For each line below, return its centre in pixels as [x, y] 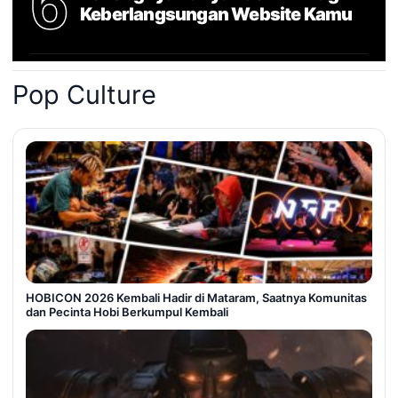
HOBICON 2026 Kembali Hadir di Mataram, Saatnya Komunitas [196, 298]
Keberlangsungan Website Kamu [216, 14]
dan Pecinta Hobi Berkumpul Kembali [127, 312]
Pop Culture [84, 95]
